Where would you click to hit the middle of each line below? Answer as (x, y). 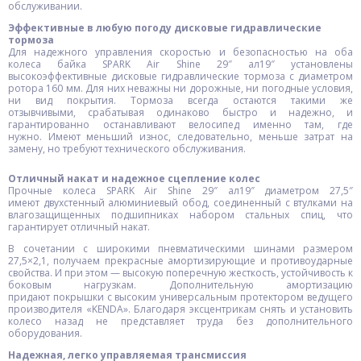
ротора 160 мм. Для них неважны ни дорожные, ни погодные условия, (180, 88)
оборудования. (45, 333)
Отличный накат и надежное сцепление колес (134, 178)
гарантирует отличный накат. (79, 227)
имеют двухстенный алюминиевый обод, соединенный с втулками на (180, 203)
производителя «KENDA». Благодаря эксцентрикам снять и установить (180, 309)
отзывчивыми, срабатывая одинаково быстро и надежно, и (180, 112)
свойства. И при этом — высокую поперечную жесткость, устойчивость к (180, 273)
